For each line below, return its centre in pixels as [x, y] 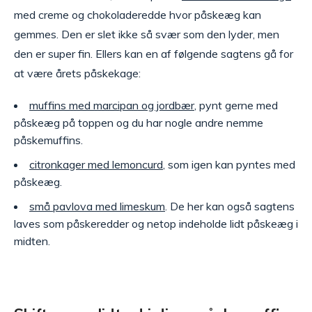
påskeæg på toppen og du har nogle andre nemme [139, 123]
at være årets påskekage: [77, 73]
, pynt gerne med [236, 105]
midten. [32, 241]
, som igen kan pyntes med [229, 164]
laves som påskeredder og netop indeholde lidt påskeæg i [156, 224]
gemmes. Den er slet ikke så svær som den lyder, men [147, 34]
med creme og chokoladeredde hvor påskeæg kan [138, 15]
